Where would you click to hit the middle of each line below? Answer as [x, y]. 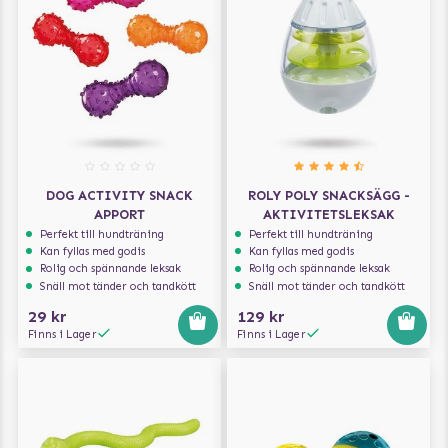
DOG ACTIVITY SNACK [119, 196]
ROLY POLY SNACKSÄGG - [328, 196]
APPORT [119, 215]
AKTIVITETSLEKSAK [328, 215]
